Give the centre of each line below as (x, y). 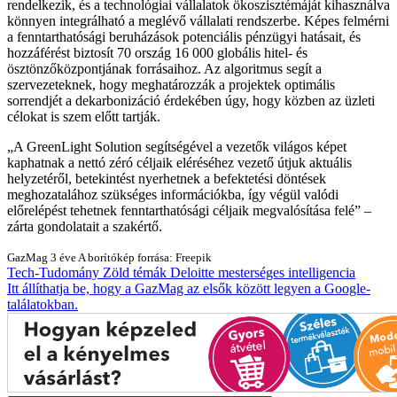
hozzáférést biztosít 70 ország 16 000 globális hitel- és (157, 52)
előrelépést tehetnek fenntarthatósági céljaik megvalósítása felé (181, 210)
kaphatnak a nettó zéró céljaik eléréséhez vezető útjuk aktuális (179, 162)
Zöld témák (135, 272)
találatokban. (43, 304)
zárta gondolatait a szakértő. (85, 226)
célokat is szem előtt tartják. (84, 116)
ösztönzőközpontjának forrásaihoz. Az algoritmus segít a (164, 68)
